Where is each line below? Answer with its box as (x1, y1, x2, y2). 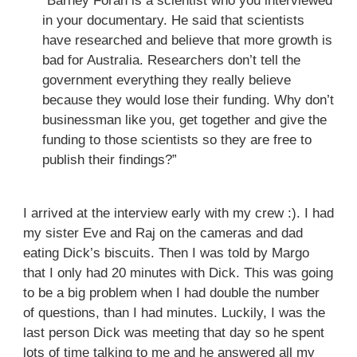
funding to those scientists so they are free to (41, 132, 312, 148)
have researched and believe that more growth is (41, 33, 332, 49)
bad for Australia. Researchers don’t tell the (41, 53, 300, 69)
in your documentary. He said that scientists (41, 13, 304, 29)
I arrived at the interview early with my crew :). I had (22, 206, 334, 222)
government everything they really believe (41, 73, 291, 88)
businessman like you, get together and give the (41, 112, 327, 128)
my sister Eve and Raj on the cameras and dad (22, 226, 303, 241)
